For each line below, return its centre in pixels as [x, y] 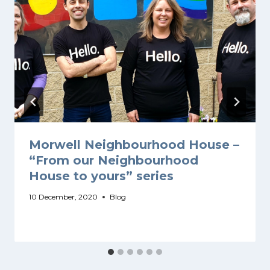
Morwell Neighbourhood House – [134, 145]
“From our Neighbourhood [114, 161]
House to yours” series [101, 176]
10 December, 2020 [63, 197]
